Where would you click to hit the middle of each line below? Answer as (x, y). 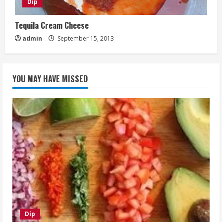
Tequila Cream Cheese (52, 25)
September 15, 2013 (85, 38)
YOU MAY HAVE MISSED (50, 79)
